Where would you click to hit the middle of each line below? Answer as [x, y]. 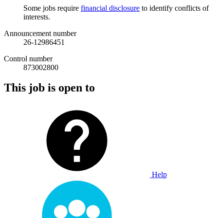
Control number [28, 58]
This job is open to [49, 88]
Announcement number [40, 33]
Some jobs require [52, 8]
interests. [37, 17]
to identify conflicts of [174, 8]
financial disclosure [110, 8]
